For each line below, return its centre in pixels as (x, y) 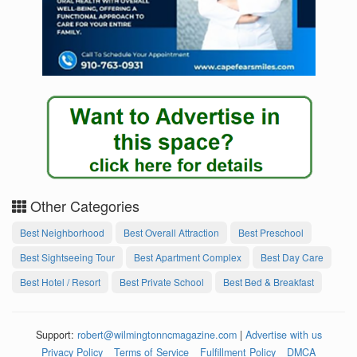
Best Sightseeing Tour (67, 257)
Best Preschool (271, 233)
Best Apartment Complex (188, 257)
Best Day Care (292, 257)
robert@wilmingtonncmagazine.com (157, 335)
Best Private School (162, 282)
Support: (56, 335)
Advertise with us (283, 335)
